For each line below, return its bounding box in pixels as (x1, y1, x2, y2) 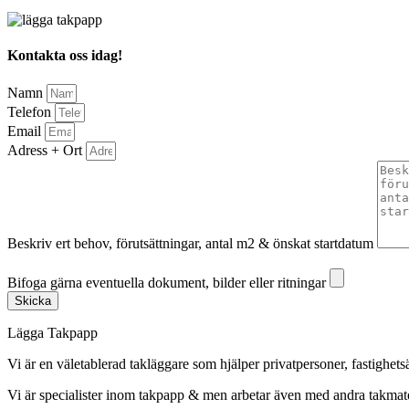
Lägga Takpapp (7, 324, 98, 341)
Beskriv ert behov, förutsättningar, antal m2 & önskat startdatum (7, 235, 377, 251)
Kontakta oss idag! (7, 47, 122, 64)
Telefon (7, 103, 55, 120)
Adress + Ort (7, 142, 86, 158)
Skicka (15, 293, 51, 308)
